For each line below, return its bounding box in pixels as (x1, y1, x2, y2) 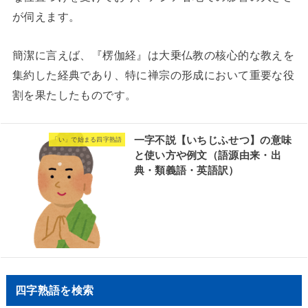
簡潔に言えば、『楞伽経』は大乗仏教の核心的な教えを (12, 48, 295, 61)
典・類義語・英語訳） (133, 165, 239, 177)
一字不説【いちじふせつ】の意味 (133, 135, 292, 146)
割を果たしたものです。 (12, 88, 137, 101)
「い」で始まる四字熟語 (52, 135, 122, 143)
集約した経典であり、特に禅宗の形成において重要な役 (12, 68, 295, 81)
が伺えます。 (12, 10, 80, 23)
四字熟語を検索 (15, 283, 94, 297)
